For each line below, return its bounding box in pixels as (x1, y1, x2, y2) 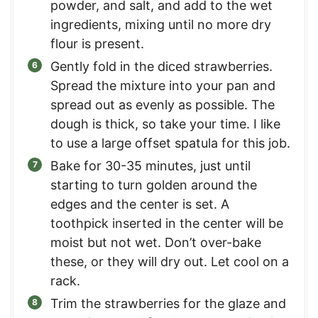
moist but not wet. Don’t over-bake (50, 234, 261, 250)
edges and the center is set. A (50, 196, 229, 212)
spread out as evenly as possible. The (50, 97, 275, 112)
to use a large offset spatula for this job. (50, 135, 290, 150)
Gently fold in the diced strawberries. (50, 58, 273, 74)
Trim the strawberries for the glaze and (50, 295, 286, 311)
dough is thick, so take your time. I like (50, 116, 280, 131)
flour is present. (50, 35, 144, 51)
